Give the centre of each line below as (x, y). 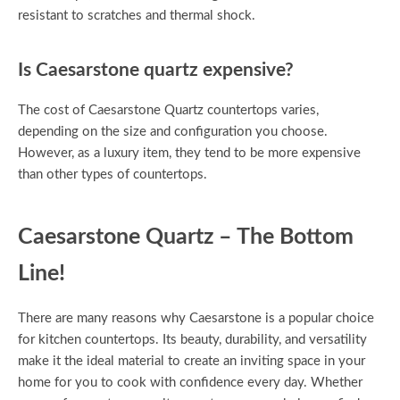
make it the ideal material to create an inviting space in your (192, 361)
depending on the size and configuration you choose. (173, 131)
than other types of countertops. (112, 174)
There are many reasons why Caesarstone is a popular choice (196, 318)
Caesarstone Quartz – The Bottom (186, 237)
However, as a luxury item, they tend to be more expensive (189, 153)
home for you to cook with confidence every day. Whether (190, 382)
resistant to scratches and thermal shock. (137, 16)
